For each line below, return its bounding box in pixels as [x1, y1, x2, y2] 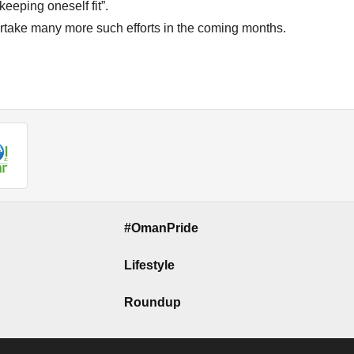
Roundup [124, 295, 181, 309]
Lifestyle [124, 258, 175, 272]
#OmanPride [124, 221, 198, 235]
